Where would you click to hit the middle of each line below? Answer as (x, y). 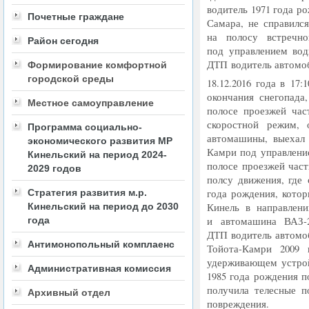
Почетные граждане (76, 17)
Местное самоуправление (91, 103)
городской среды (71, 79)
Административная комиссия (99, 268)
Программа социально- (85, 127)
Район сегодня (63, 41)
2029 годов (54, 168)
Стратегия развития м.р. (87, 192)
